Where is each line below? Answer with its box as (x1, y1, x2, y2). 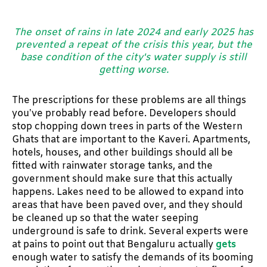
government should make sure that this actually (12, 172, 232, 185)
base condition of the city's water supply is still (20, 51, 247, 65)
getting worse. (98, 64, 169, 77)
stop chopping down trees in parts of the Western (12, 120, 243, 133)
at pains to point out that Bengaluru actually (12, 238, 216, 251)
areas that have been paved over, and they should (12, 198, 243, 212)
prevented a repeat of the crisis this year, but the (15, 39, 252, 52)
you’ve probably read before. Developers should (12, 107, 236, 120)
